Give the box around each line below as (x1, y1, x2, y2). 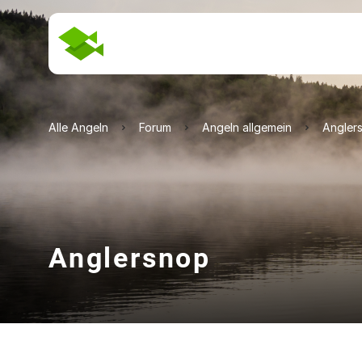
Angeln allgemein (202, 120, 292, 134)
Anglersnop (48, 242, 211, 274)
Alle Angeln (48, 120, 108, 134)
